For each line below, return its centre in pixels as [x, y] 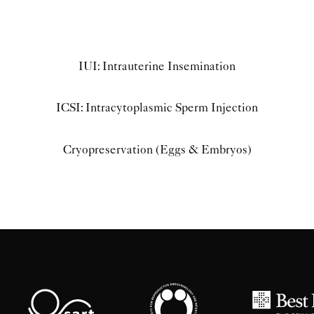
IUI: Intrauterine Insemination [157, 66]
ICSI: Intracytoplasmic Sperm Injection [157, 108]
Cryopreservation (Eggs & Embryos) [157, 149]
